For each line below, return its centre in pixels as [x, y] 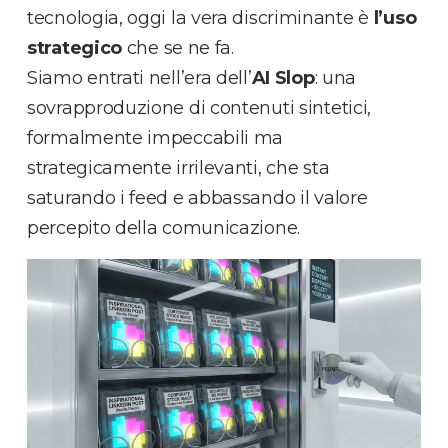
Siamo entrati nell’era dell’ [139, 78]
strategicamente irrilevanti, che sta [178, 168]
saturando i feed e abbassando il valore [197, 198]
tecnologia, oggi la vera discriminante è [200, 18]
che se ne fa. [178, 48]
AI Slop [283, 78]
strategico [74, 48]
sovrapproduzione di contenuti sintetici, [199, 108]
